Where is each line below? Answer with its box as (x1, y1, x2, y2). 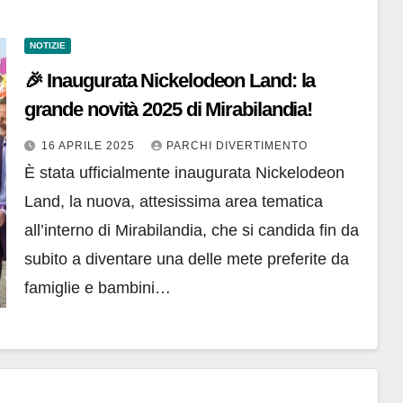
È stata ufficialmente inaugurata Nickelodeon (23, 164, 345, 183)
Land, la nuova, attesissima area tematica (23, 193, 323, 211)
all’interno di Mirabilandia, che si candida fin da (23, 221, 359, 240)
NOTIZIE (29, 40, 66, 51)
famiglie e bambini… (23, 279, 171, 298)
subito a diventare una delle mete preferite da (23, 250, 349, 269)
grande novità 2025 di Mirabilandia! (23, 98, 313, 121)
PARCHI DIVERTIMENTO (166, 139, 308, 153)
